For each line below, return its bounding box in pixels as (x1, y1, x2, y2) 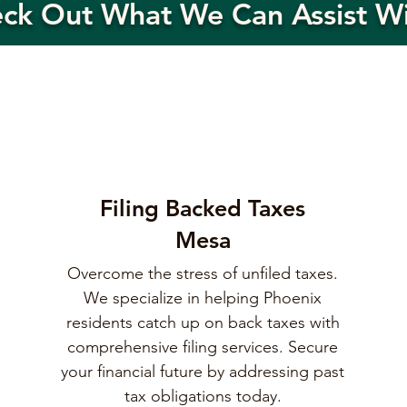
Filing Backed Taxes (100, 194, 306, 222)
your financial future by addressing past (61, 362, 345, 382)
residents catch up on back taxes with (65, 313, 340, 333)
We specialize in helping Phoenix (84, 288, 323, 308)
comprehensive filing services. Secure (67, 337, 339, 357)
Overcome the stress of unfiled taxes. (67, 263, 339, 283)
